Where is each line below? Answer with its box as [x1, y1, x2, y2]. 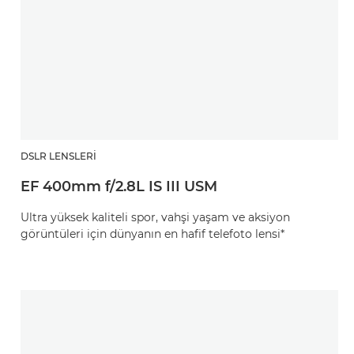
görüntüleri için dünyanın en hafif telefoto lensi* [21, 227, 284, 241]
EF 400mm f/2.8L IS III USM [21, 178, 217, 195]
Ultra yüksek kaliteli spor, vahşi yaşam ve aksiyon [21, 210, 290, 224]
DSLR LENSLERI [21, 150, 96, 162]
